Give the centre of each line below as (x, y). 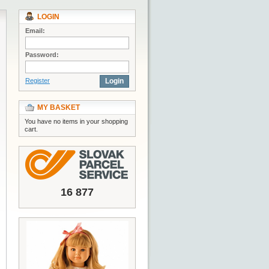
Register (38, 80)
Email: (35, 31)
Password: (42, 55)
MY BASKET (59, 107)
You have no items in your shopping (76, 121)
